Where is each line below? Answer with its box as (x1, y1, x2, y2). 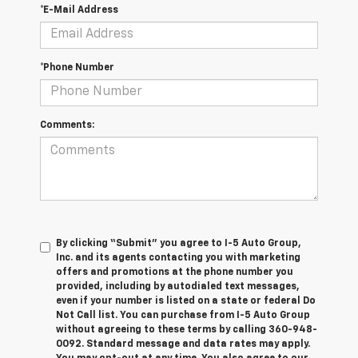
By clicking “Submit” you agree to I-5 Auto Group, (56, 238, 301, 249)
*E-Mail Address (40, 5, 118, 15)
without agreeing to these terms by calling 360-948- (56, 324, 317, 335)
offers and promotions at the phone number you (56, 267, 293, 277)
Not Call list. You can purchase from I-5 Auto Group (56, 310, 310, 320)
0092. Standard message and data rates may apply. (56, 339, 310, 349)
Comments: (40, 120, 94, 130)
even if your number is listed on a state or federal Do (56, 296, 316, 306)
